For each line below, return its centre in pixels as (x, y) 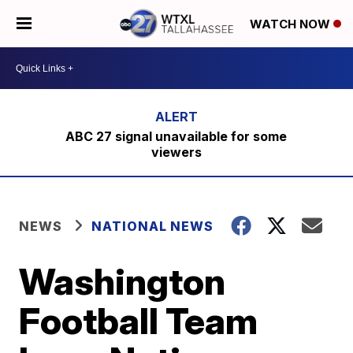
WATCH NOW (292, 24)
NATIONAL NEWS (153, 226)
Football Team (139, 321)
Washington (123, 281)
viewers (176, 152)
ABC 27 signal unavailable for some (176, 136)
